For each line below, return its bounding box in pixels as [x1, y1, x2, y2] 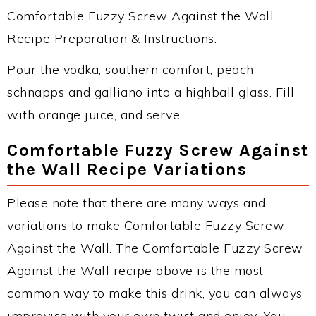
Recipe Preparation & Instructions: [7, 30, 217, 47]
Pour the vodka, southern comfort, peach [7, 61, 254, 78]
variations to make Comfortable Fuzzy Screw [7, 217, 284, 233]
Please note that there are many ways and [7, 194, 265, 211]
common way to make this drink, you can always [7, 284, 303, 301]
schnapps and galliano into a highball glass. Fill [7, 83, 295, 100]
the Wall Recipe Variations [7, 158, 247, 179]
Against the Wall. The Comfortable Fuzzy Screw [7, 239, 303, 256]
